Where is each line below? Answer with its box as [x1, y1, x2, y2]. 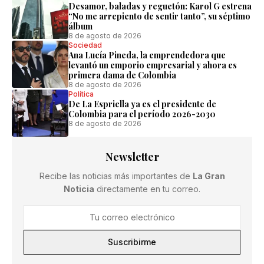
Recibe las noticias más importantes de [39, 171, 193, 181]
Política [68, 90, 94, 98]
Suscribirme [108, 237, 156, 247]
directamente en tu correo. [94, 184, 200, 194]
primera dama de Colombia [68, 70, 176, 81]
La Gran [192, 171, 225, 181]
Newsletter [105, 150, 159, 164]
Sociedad [68, 41, 102, 49]
